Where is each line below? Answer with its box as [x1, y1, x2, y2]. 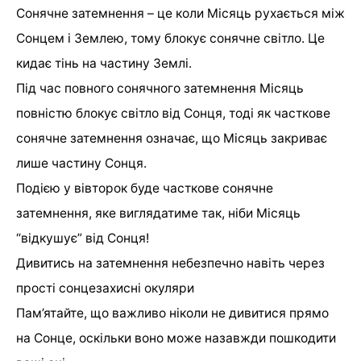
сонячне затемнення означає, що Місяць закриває [16, 131, 327, 147]
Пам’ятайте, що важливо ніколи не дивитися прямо [16, 305, 329, 322]
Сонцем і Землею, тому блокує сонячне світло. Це [16, 31, 325, 47]
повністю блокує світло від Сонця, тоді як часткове [16, 106, 330, 122]
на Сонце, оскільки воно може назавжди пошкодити [16, 330, 336, 346]
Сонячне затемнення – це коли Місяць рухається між [16, 6, 345, 22]
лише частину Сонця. [16, 156, 147, 172]
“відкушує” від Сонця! [16, 230, 149, 247]
